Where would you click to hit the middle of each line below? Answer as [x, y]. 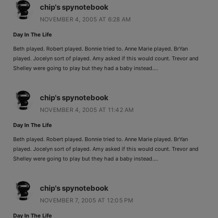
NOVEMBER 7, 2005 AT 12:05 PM [87, 200]
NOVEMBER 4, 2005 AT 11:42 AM [87, 110]
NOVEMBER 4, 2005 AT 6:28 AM [85, 19]
